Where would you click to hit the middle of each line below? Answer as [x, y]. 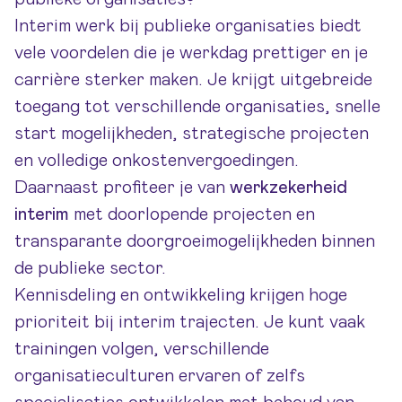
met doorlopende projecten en [192, 214]
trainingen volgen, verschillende [142, 349]
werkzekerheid [288, 188]
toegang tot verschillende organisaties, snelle [197, 107]
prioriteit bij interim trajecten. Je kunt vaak [190, 322]
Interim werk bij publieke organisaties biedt [188, 26]
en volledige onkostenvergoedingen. [157, 161]
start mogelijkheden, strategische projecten [192, 134]
